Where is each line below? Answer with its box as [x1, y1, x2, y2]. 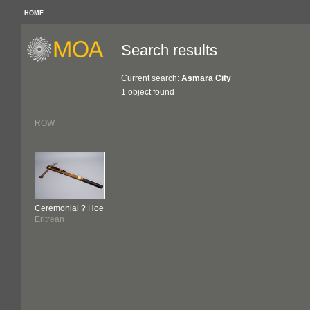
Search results [121, 42, 217, 59]
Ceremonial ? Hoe [35, 203, 104, 213]
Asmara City [181, 73, 231, 83]
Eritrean [35, 215, 64, 224]
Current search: [121, 73, 181, 83]
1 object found [121, 87, 174, 97]
